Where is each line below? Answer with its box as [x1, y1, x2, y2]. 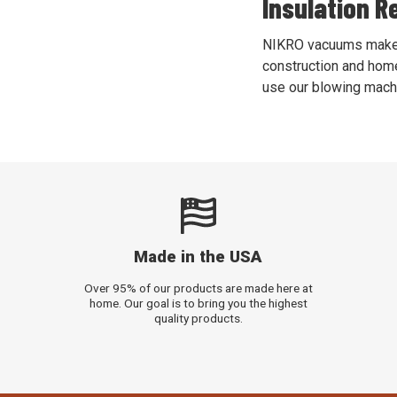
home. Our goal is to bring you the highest [89, 296, 307, 311]
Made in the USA [134, 246, 263, 267]
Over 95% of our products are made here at [83, 281, 313, 296]
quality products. [153, 311, 243, 326]
